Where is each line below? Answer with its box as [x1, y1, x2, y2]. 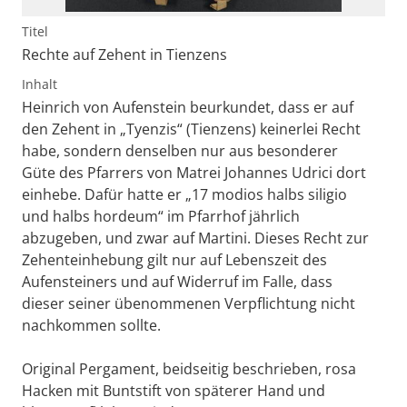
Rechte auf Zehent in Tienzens [22, 45, 227, 65]
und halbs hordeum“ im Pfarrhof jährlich [22, 206, 300, 227]
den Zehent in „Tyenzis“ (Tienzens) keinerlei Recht [22, 119, 361, 140]
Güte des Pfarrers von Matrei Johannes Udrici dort [22, 163, 366, 184]
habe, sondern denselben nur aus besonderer [22, 141, 338, 162]
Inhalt [22, 75, 57, 94]
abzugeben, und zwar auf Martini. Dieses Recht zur [22, 228, 369, 249]
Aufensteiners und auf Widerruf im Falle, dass [22, 272, 333, 293]
